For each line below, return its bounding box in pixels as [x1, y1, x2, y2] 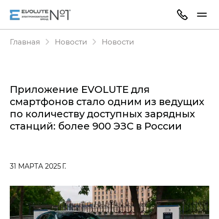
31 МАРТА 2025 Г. [10, 161, 66, 171]
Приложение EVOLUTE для [10, 83, 150, 95]
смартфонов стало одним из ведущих [10, 95, 204, 108]
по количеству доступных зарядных [10, 107, 195, 120]
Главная [10, 37, 40, 46]
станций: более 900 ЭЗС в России [10, 119, 182, 132]
